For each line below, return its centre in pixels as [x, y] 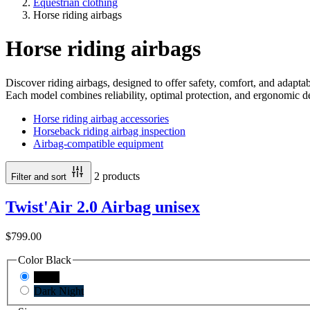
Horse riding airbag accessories [101, 118]
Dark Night [59, 291]
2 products [117, 176]
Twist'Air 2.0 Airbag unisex [103, 207]
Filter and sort [39, 176]
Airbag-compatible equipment [98, 143]
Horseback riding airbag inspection [109, 131]
